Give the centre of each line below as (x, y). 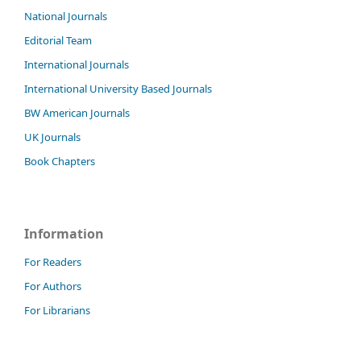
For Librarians (57, 310)
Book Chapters (60, 161)
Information (64, 233)
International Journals (77, 64)
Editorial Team (58, 40)
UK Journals (52, 137)
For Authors (53, 286)
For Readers (53, 261)
